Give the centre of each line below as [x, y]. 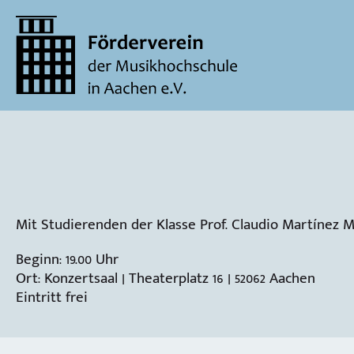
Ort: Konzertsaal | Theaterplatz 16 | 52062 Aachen [166, 278]
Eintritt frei [52, 297]
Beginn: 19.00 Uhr [67, 259]
